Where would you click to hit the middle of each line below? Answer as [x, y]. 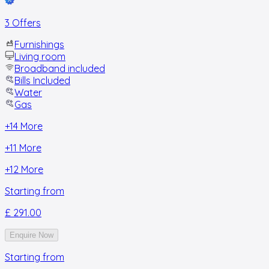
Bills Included [42, 81]
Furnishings [39, 45]
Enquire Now [32, 235]
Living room [40, 57]
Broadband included [60, 69]
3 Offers [23, 23]
